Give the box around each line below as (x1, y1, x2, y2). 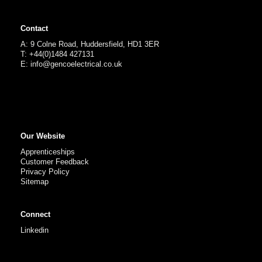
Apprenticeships (20, 147, 75, 156)
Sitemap (20, 177, 49, 186)
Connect (20, 209, 50, 219)
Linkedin (20, 225, 49, 235)
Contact (20, 23, 48, 33)
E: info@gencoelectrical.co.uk (20, 59, 122, 68)
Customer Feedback (20, 157, 89, 166)
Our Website (20, 131, 65, 140)
